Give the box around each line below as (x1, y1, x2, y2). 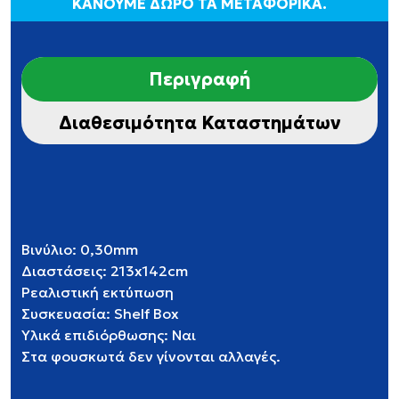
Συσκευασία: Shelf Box (21, 305, 179, 322)
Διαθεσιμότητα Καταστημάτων (58, 111, 341, 134)
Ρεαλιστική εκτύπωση (21, 283, 174, 301)
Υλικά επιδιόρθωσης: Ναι (21, 326, 196, 344)
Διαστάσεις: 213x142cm (21, 262, 188, 280)
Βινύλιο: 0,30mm (21, 240, 138, 258)
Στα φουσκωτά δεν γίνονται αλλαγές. (21, 347, 281, 365)
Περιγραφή (149, 68, 250, 91)
